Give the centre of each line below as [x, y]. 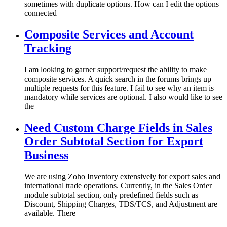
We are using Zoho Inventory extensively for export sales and [122, 176]
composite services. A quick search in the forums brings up [118, 79]
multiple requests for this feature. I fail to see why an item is [119, 88]
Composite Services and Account [109, 35]
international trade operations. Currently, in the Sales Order [118, 185]
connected [41, 13]
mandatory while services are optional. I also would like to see [123, 97]
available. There [50, 213]
